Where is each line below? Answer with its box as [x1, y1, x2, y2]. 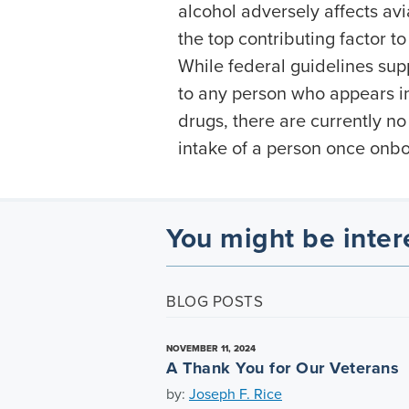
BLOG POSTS [166, 289, 263, 313]
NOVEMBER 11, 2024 [166, 341, 256, 355]
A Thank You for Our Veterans [166, 355, 399, 380]
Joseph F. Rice [189, 383, 282, 404]
